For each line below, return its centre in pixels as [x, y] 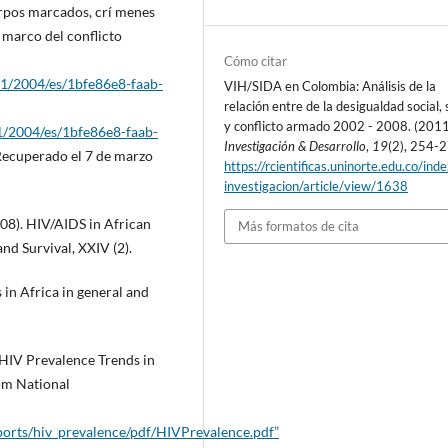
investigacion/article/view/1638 [316, 186]
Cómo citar [256, 61]
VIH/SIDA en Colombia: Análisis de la [330, 86]
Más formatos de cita [299, 226]
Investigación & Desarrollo [295, 146]
